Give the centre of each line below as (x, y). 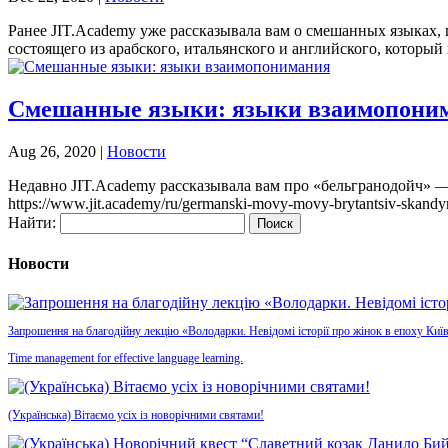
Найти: (32, 222)
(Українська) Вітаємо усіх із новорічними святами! (136, 415)
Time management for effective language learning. (125, 358)
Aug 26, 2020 (52, 151)
